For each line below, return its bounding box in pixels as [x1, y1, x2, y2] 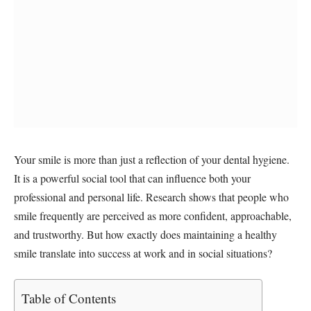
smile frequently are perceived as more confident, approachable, [14, 208, 292, 223]
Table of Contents [22, 289, 116, 308]
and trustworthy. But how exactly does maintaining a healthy [14, 226, 277, 242]
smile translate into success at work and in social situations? [14, 245, 272, 260]
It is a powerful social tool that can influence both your [14, 170, 251, 185]
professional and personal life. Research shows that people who [14, 189, 289, 204]
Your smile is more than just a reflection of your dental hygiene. [14, 151, 289, 167]
